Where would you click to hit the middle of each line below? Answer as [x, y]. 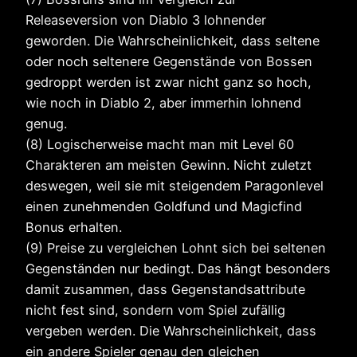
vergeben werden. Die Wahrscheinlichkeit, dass [171, 331]
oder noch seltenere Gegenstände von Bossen [169, 62]
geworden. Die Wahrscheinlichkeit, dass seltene [173, 41]
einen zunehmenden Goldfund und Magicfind [164, 207]
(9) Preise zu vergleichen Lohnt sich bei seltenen [176, 248]
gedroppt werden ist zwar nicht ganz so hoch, [169, 82]
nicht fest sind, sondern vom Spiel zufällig [155, 310]
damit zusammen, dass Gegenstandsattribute [165, 290]
